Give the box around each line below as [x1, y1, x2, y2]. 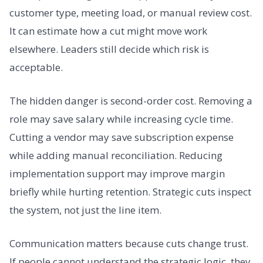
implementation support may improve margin [9, 166, 225, 180]
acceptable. [9, 60, 63, 74]
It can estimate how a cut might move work [9, 23, 207, 38]
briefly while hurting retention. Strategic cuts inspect [9, 184, 251, 198]
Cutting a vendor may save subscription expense [9, 130, 234, 144]
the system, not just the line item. [9, 203, 161, 217]
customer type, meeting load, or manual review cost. [9, 5, 252, 19]
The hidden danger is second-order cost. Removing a [9, 93, 252, 107]
